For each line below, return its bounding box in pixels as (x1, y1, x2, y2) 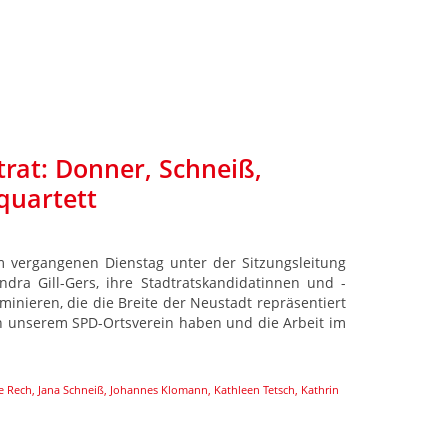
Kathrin (301, 381, 339, 397)
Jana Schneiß (38, 381, 104, 397)
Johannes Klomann (110, 381, 208, 397)
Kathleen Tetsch (214, 381, 295, 397)
